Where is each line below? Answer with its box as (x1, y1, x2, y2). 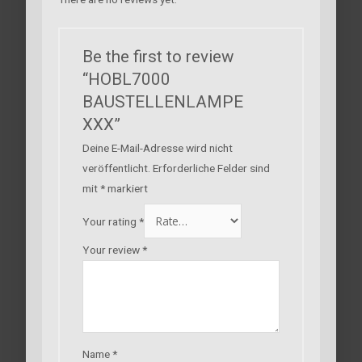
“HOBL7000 (82, 69, 170, 89)
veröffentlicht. (82, 161, 150, 175)
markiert (104, 181, 148, 195)
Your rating (82, 214, 139, 228)
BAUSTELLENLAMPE (82, 91, 243, 112)
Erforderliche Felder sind (152, 161, 270, 175)
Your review (82, 243, 142, 257)
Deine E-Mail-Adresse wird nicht (82, 141, 233, 154)
